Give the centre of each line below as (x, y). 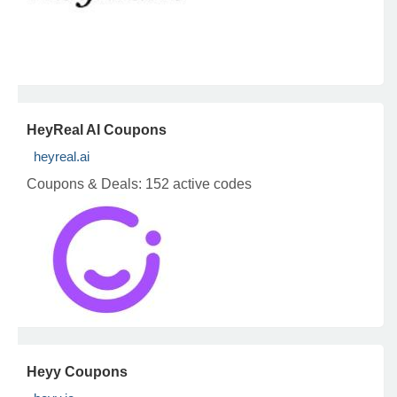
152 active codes (198, 184)
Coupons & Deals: (86, 184)
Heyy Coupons (77, 372)
